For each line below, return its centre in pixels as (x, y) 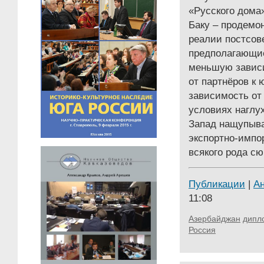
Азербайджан (214, 219)
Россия (202, 230)
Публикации (217, 184)
